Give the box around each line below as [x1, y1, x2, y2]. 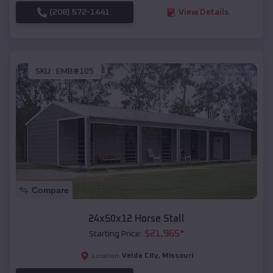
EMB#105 [56, 66, 94, 76]
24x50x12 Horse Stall [88, 213, 185, 224]
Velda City [121, 252, 158, 260]
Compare [32, 185, 69, 195]
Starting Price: [88, 229, 142, 238]
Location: [91, 252, 121, 259]
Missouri [161, 252, 193, 260]
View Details [178, 8, 229, 17]
